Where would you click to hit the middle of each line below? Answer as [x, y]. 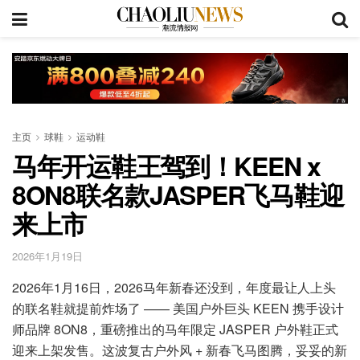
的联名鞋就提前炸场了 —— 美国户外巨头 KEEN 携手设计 [178, 309]
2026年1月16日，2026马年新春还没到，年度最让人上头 [174, 288]
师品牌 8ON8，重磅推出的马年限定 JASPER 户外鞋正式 [175, 329]
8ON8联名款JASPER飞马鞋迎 [178, 194]
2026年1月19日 [47, 256]
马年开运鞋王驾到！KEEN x [166, 165]
